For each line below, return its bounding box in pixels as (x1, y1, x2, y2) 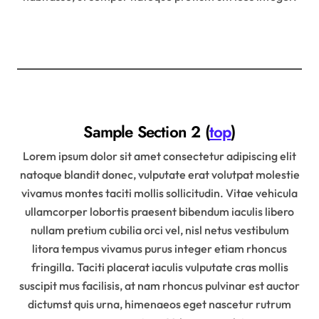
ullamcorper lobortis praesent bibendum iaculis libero (25, 204, 294, 219)
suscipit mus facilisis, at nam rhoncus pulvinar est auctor (19, 278, 300, 293)
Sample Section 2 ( (83, 120, 209, 143)
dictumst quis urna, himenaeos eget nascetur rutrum (28, 296, 291, 311)
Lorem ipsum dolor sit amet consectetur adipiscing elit (23, 148, 296, 163)
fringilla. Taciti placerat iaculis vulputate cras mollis (31, 259, 288, 274)
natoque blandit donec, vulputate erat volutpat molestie (19, 167, 300, 182)
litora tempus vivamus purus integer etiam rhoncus (32, 241, 287, 256)
